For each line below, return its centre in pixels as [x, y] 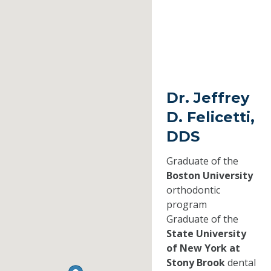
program [186, 205]
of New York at [203, 248]
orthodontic [193, 190]
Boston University [209, 176]
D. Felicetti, [210, 117]
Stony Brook [195, 263]
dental [240, 263]
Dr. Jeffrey [207, 98]
